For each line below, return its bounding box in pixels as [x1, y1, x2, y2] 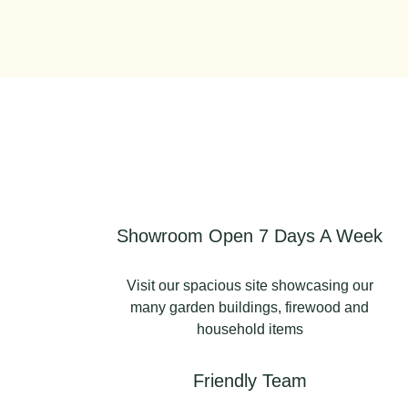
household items [196, 321, 303, 337]
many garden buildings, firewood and [130, 299, 370, 315]
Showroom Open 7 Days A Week [117, 225, 383, 246]
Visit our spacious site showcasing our [126, 277, 373, 293]
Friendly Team [192, 370, 307, 391]
